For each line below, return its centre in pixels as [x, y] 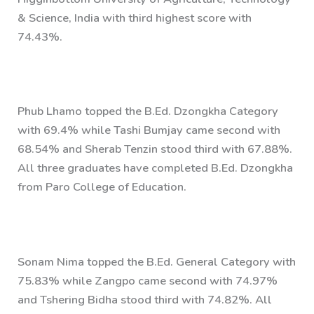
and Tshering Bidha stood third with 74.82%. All [145, 299]
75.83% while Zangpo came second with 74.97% [148, 280]
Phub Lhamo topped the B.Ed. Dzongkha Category [148, 111]
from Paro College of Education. [102, 187]
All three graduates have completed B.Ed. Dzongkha [156, 168]
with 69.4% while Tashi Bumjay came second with [149, 130]
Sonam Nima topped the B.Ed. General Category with [157, 261]
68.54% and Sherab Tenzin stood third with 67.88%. [155, 149]
